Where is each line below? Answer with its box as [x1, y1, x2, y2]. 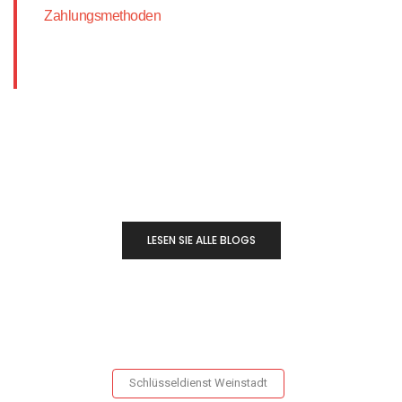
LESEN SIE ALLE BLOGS [146, 232, 256, 249]
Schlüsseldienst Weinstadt [129, 376, 267, 390]
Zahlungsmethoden [44, 7, 161, 23]
